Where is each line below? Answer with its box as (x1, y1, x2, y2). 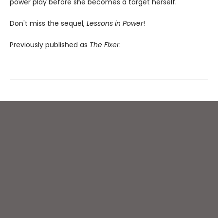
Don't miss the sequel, (10, 18, 87, 29)
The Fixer (90, 40, 119, 50)
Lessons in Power (87, 18, 143, 29)
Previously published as (10, 40, 90, 50)
